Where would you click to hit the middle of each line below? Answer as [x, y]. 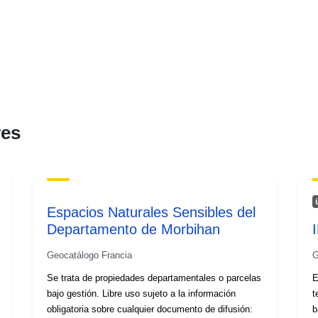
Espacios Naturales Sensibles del [152, 212]
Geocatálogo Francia [90, 255]
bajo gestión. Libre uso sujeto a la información [142, 293]
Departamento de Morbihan [134, 229]
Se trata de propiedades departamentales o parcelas [154, 278]
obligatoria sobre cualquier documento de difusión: [150, 309]
